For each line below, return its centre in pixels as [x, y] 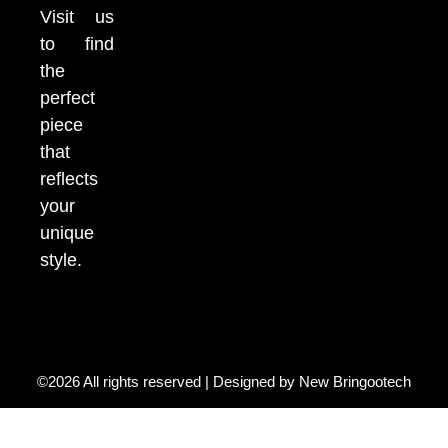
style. [61, 260]
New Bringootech [355, 382]
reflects [69, 179]
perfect [67, 98]
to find [77, 44]
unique [67, 233]
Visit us [77, 17]
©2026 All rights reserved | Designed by [168, 382]
